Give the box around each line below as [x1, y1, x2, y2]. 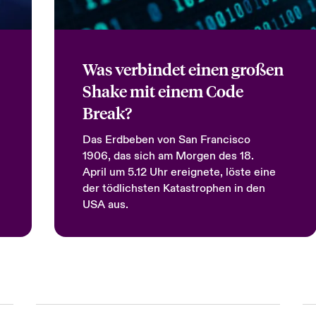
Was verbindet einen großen [82, 59, 284, 79]
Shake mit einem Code [82, 80, 243, 101]
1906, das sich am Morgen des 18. [82, 149, 254, 163]
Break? [82, 102, 132, 123]
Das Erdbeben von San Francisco [82, 133, 250, 147]
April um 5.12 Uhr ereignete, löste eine [82, 165, 276, 179]
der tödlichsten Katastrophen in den [82, 181, 265, 195]
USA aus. [82, 197, 128, 212]
